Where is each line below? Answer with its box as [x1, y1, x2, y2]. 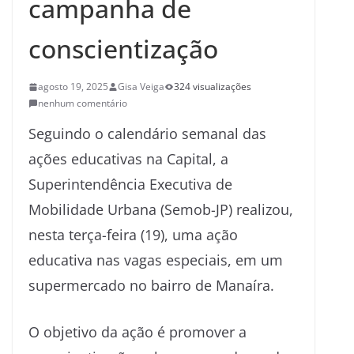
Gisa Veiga [118, 80, 164, 93]
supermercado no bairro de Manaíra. [28, 276, 274, 295]
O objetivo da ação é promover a [28, 322, 247, 341]
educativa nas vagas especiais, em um [28, 250, 283, 269]
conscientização [28, 32, 218, 66]
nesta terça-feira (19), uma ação [28, 225, 238, 244]
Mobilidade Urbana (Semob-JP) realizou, [28, 200, 293, 219]
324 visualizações [174, 80, 251, 93]
